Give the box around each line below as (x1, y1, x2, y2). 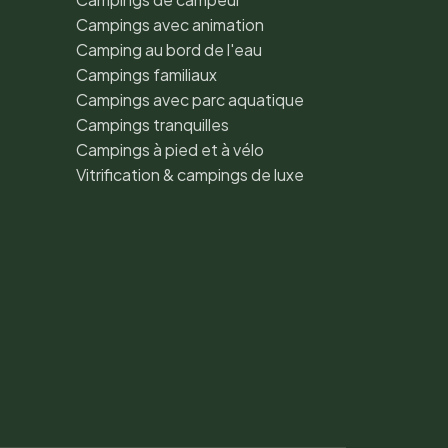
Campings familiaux (76, 63, 217, 85)
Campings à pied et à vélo (76, 138, 264, 160)
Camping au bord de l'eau (76, 38, 262, 60)
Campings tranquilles (76, 113, 229, 135)
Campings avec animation (76, 13, 264, 35)
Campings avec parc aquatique (76, 88, 304, 110)
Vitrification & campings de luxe (76, 163, 304, 185)
